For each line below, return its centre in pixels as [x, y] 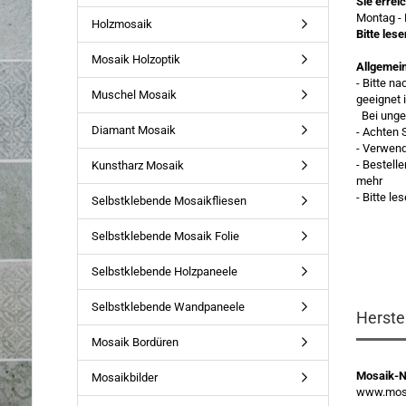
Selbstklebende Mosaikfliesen [169, 201]
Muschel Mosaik [134, 95]
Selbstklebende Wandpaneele [168, 307]
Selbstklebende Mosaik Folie [165, 236]
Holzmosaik [121, 24]
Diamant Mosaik [133, 130]
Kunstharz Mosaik [137, 165]
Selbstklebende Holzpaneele [164, 271]
